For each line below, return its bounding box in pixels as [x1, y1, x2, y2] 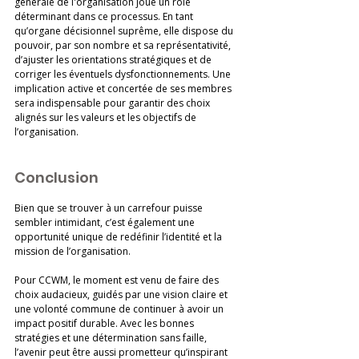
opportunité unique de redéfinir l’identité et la [14, 229, 224, 244]
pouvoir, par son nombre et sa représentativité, [14, 38, 233, 52]
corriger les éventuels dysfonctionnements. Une [14, 67, 233, 81]
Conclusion [14, 167, 99, 188]
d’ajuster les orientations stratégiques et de [14, 52, 214, 67]
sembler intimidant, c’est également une [14, 215, 197, 229]
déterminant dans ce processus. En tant [14, 9, 196, 23]
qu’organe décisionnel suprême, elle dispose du [14, 23, 236, 38]
